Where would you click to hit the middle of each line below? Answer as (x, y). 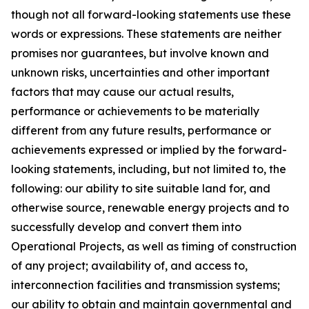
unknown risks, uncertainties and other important (140, 72)
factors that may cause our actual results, (122, 92)
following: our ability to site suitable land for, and (141, 188)
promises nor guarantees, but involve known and (140, 53)
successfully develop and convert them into (126, 227)
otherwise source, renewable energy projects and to (150, 208)
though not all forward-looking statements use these (151, 14)
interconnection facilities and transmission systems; (146, 285)
